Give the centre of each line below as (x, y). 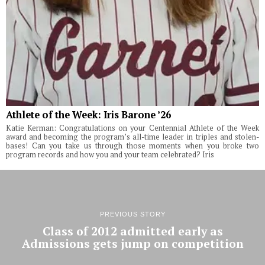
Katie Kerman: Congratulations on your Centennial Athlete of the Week (132, 128)
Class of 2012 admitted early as (132, 231)
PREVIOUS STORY (132, 214)
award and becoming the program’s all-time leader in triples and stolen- (132, 137)
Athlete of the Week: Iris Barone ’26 (88, 115)
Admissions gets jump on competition (132, 243)
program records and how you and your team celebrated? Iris (110, 155)
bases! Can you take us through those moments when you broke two (132, 146)
